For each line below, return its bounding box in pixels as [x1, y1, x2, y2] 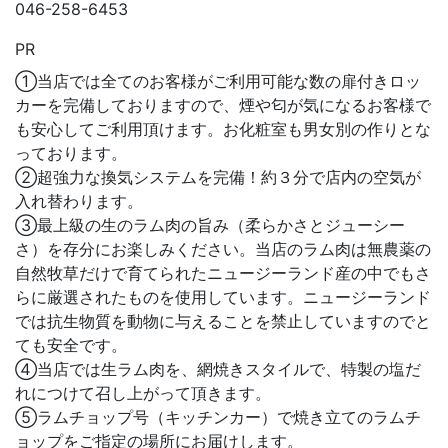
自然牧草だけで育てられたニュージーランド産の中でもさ [15, 262, 431, 283]
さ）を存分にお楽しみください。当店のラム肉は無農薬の [15, 238, 431, 259]
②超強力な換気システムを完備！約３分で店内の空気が [15, 166, 421, 187]
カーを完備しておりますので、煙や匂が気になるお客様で [15, 94, 431, 115]
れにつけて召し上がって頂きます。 [15, 382, 271, 403]
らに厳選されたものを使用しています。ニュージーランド [15, 286, 431, 307]
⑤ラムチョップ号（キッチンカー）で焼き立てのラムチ [15, 406, 421, 427]
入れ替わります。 [15, 190, 143, 211]
